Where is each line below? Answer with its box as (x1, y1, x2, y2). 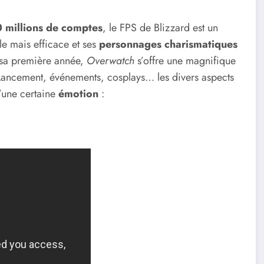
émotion (58, 85, 98, 101)
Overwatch (84, 52, 134, 68)
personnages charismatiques (96, 36, 237, 52)
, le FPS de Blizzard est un (103, 19, 218, 35)
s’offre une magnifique (134, 52, 236, 68)
